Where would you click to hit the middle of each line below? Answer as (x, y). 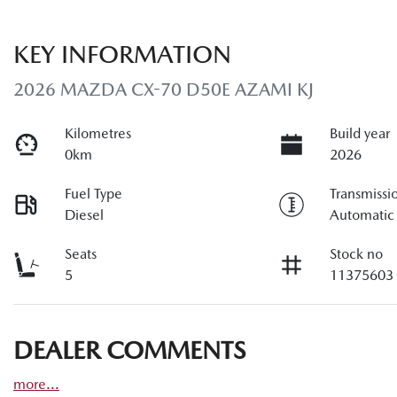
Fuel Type (94, 194)
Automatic (362, 215)
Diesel (85, 215)
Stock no (357, 254)
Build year (360, 134)
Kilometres (98, 134)
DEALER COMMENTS (129, 350)
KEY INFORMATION (122, 54)
